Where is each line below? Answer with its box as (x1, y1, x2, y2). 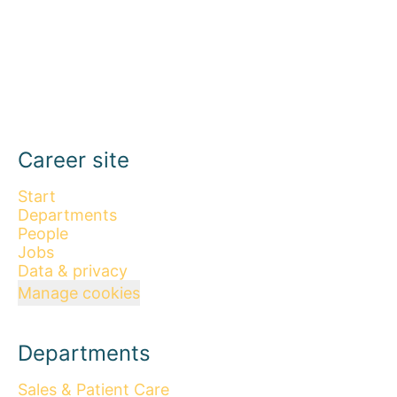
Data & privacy (18, 261, 128, 280)
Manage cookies (18, 284, 140, 302)
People (18, 224, 68, 243)
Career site (18, 147, 129, 173)
